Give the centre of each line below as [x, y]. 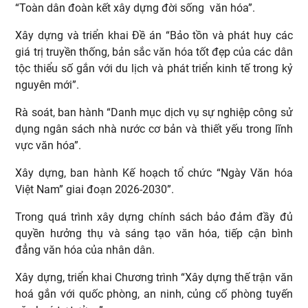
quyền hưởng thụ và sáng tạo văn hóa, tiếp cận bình [154, 233]
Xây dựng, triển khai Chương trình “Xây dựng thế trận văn [154, 277]
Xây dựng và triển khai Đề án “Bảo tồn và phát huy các [154, 35]
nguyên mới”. [49, 85]
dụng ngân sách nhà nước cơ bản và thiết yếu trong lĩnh [154, 129]
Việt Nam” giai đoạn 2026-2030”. [95, 189]
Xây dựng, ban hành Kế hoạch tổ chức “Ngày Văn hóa [154, 173]
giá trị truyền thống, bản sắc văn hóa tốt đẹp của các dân [154, 52]
